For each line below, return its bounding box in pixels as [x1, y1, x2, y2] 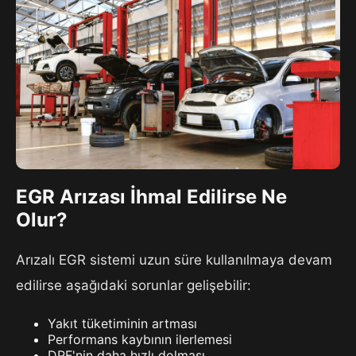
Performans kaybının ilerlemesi [48, 331, 232, 348]
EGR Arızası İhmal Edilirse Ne [16, 185, 287, 209]
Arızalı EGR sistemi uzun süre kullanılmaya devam [16, 252, 332, 269]
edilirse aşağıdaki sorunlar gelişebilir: [16, 277, 251, 294]
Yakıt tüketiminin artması [48, 315, 197, 332]
